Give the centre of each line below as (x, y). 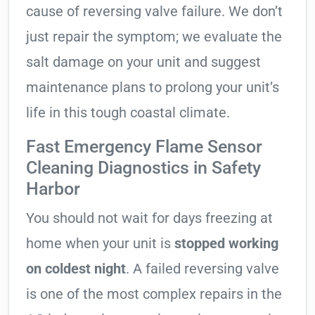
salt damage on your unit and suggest (143, 62)
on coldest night (76, 269)
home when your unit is (100, 244)
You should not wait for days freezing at (149, 218)
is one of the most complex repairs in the (154, 294)
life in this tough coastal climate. (128, 113)
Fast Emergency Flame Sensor (144, 147)
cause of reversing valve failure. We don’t (154, 12)
